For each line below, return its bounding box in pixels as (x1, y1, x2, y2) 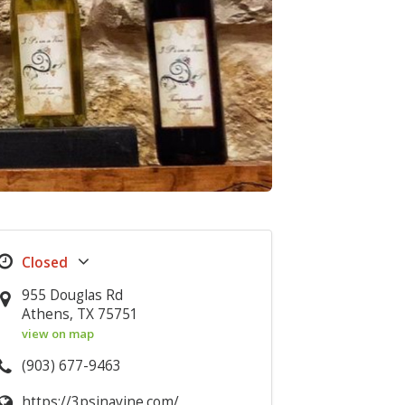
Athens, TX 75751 (22, 305, 139, 324)
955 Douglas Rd (22, 286, 124, 305)
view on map (22, 325, 95, 342)
